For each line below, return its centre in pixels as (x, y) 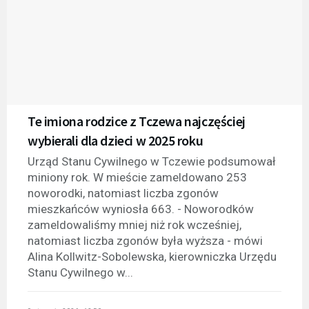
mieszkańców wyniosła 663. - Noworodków (141, 209)
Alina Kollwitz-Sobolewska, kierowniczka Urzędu (152, 256)
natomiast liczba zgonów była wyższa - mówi (145, 240)
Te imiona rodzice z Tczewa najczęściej (137, 121)
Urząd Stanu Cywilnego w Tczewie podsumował (152, 161)
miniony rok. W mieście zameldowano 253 (137, 177)
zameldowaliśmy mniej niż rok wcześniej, (134, 225)
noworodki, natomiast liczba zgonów (123, 193)
